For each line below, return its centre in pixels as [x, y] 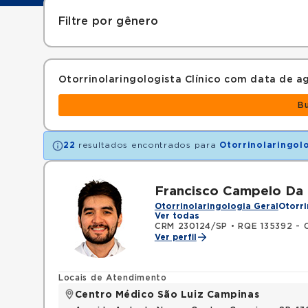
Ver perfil [175, 237]
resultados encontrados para [147, 145]
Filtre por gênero [108, 21]
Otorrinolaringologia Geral [216, 206]
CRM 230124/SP [191, 226]
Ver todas [177, 216]
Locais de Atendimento [112, 278]
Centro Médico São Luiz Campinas [167, 295]
